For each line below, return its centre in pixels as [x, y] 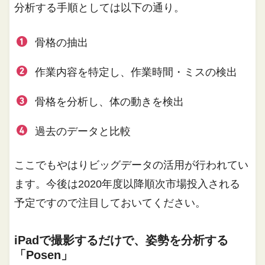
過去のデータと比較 [83, 132]
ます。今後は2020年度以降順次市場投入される [127, 184]
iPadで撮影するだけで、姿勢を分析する [122, 240]
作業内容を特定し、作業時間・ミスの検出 [136, 72]
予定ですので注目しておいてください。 [110, 203]
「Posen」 [44, 255]
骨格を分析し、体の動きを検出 [109, 102]
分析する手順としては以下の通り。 [100, 8]
